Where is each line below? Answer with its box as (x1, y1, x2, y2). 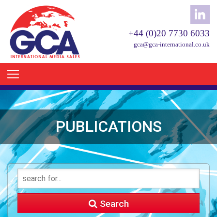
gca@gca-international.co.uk (133, 41, 210, 48)
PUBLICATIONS (55, 117, 162, 136)
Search (97, 198, 129, 209)
